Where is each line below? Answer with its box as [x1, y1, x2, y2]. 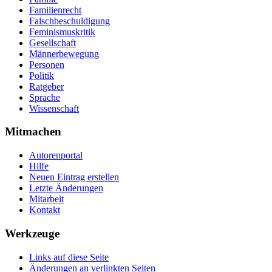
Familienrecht [29, 4, 81, 15]
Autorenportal [29, 150, 83, 161]
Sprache [29, 92, 60, 103]
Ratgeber [29, 81, 64, 92]
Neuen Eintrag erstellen [29, 172, 119, 183]
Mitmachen [5, 125, 61, 138]
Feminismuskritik [29, 26, 95, 37]
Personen [29, 59, 64, 70]
